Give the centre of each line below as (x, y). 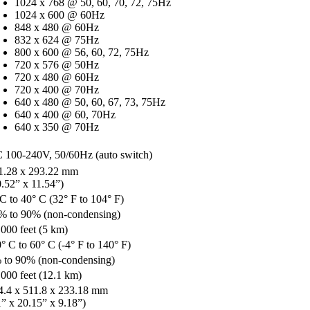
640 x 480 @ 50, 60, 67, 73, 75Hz (90, 102)
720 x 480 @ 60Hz (57, 77)
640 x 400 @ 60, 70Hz (65, 114)
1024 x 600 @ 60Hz (60, 15)
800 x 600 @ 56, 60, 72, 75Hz (82, 52)
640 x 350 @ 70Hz (57, 127)
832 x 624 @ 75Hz (57, 39)
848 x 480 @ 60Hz (57, 27)
